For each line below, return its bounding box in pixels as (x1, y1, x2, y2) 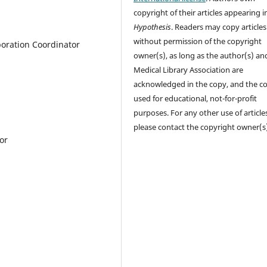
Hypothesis (133, 21, 172, 32)
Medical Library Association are (133, 64, 244, 75)
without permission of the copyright (133, 35, 262, 46)
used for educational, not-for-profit (133, 92, 257, 104)
